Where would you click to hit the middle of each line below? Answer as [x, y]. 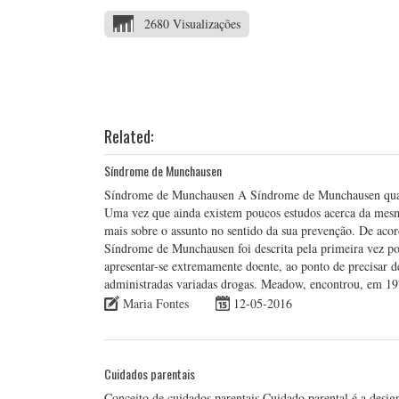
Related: [129, 136]
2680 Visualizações [192, 24]
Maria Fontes [156, 303]
